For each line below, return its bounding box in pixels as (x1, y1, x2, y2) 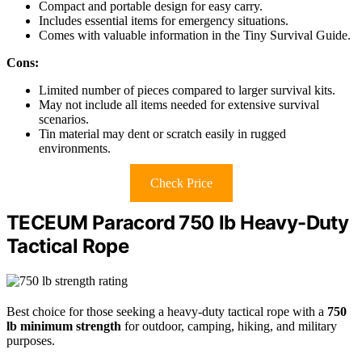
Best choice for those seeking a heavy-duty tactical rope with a (6, 304, 327, 318)
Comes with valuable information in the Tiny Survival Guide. (39, 27, 351, 42)
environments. (39, 141, 111, 155)
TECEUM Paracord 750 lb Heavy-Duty (6, 210, 349, 234)
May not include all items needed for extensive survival (39, 97, 319, 112)
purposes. (6, 333, 55, 347)
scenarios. (39, 112, 89, 126)
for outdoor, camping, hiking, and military (121, 318, 337, 333)
